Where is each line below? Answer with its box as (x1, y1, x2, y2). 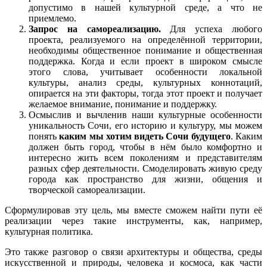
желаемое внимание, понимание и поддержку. (29, 99, 217, 110)
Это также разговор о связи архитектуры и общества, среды (5, 247, 262, 257)
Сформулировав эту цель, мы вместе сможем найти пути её (5, 205, 262, 216)
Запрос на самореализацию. (29, 24, 161, 35)
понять (29, 131, 60, 142)
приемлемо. (29, 13, 76, 24)
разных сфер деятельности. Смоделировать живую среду (29, 163, 262, 174)
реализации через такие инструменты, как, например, (5, 216, 262, 226)
